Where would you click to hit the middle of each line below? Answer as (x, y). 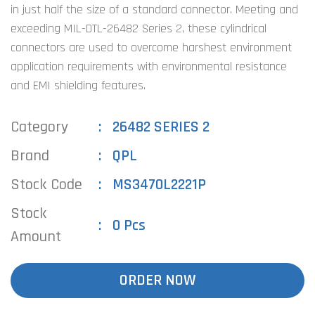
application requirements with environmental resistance (149, 66)
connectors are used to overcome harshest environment (151, 47)
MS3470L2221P (160, 185)
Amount (36, 237)
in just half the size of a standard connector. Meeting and (154, 9)
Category (39, 127)
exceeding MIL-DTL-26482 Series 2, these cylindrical (139, 28)
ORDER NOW (157, 280)
